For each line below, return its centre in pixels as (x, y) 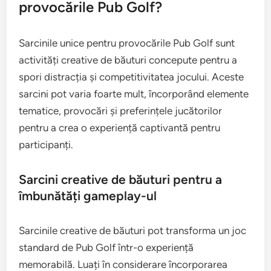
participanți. (46, 145)
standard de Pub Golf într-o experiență (106, 248)
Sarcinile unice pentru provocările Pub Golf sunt (127, 43)
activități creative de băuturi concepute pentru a (128, 60)
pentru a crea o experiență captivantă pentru (120, 128)
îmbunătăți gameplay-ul (88, 196)
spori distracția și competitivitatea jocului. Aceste (132, 77)
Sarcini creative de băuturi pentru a (121, 180)
